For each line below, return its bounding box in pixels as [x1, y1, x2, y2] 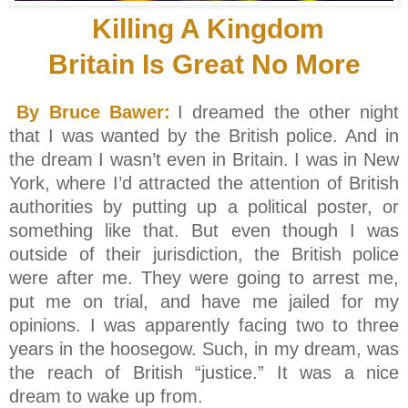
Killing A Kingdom [84, 14, 324, 45]
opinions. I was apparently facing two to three [9, 315, 399, 336]
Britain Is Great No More [47, 49, 361, 80]
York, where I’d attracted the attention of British [9, 173, 399, 194]
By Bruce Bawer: [16, 102, 170, 123]
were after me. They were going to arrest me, [9, 268, 399, 289]
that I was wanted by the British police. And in [9, 126, 399, 147]
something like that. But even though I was [9, 220, 399, 241]
